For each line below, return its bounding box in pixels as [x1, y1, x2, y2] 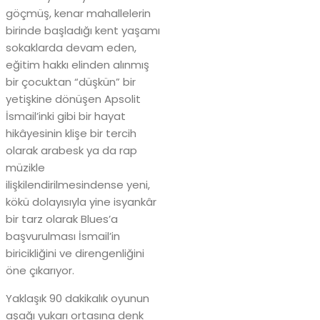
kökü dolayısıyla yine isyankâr [6, 194, 156, 209]
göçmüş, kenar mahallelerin [6, 5, 151, 21]
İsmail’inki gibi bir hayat [6, 108, 126, 124]
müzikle [6, 159, 45, 175]
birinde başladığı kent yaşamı [6, 22, 160, 38]
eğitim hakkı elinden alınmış [6, 56, 149, 72]
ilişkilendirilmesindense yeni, [6, 176, 150, 192]
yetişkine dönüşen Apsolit [6, 91, 141, 106]
